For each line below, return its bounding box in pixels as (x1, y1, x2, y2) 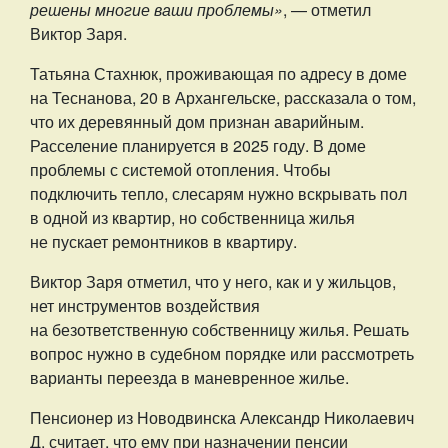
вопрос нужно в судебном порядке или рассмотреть (30, 342, 414, 365)
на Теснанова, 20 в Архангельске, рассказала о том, (30, 86, 416, 109)
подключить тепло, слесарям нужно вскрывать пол (30, 182, 407, 205)
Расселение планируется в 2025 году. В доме (30, 134, 366, 157)
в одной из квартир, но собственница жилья (30, 206, 355, 229)
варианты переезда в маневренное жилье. (30, 366, 349, 389)
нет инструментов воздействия (30, 294, 260, 317)
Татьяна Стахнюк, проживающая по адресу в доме (30, 62, 407, 85)
